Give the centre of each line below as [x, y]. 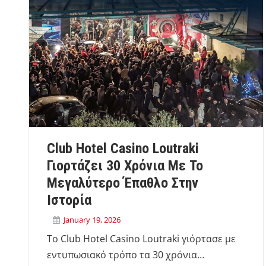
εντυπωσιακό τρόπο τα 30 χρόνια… [126, 255]
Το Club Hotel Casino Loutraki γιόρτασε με [141, 239]
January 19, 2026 [92, 220]
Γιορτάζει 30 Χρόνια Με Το [125, 166]
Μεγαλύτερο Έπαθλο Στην [123, 183]
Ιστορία [69, 200]
